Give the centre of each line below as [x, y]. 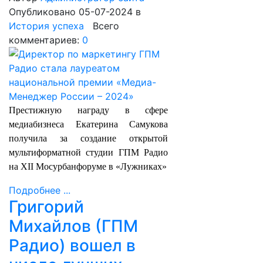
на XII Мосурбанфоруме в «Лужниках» [88, 166]
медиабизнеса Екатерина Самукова [89, 124]
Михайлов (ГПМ [73, 226]
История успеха [46, 26]
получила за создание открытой [89, 138]
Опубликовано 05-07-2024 [72, 12]
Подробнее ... [40, 190]
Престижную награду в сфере [89, 110]
